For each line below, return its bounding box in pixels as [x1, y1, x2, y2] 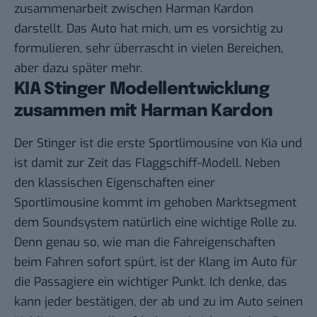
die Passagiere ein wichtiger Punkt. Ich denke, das [14, 273, 287, 290]
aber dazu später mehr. [14, 59, 142, 76]
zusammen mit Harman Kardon [14, 102, 273, 120]
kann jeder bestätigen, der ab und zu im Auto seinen [14, 293, 303, 310]
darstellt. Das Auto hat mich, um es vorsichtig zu [14, 20, 283, 37]
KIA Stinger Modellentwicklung [14, 80, 270, 98]
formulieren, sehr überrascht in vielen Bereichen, [14, 40, 283, 57]
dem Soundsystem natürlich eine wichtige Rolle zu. [14, 214, 296, 231]
